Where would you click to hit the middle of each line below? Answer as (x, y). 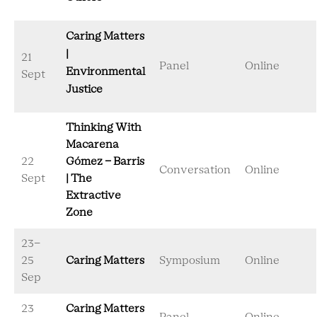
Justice (84, 90)
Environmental (105, 72)
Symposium (190, 261)
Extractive (93, 196)
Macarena (92, 145)
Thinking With (104, 128)
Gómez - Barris (105, 162)
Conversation (195, 170)
